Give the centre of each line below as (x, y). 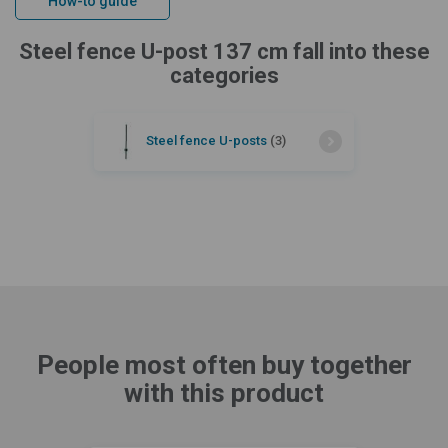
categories (224, 75)
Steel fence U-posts (208, 140)
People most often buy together (224, 364)
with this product (224, 392)
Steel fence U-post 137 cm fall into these (224, 51)
